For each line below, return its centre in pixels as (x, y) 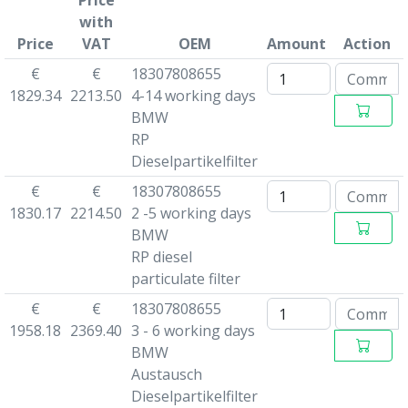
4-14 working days (193, 96)
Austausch (166, 374)
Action (367, 44)
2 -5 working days (191, 213)
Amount (296, 44)
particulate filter (185, 279)
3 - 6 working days (193, 331)
